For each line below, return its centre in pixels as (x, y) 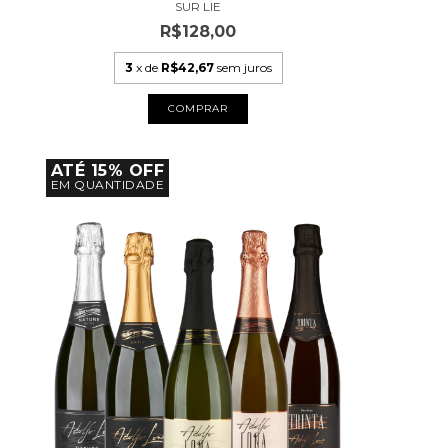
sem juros (244, 68)
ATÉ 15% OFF (107, 171)
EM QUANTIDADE (107, 185)
